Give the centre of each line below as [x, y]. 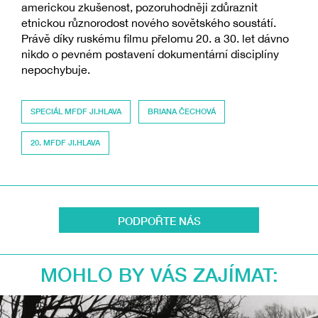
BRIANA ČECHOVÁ [181, 111]
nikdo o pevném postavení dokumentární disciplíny [150, 54]
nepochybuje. [56, 69]
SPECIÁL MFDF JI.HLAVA [76, 111]
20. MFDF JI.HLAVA [66, 142]
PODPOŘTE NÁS [159, 220]
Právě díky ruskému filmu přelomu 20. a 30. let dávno [155, 38]
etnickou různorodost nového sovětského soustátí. [149, 22]
